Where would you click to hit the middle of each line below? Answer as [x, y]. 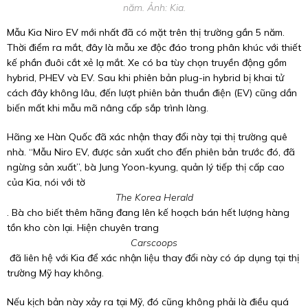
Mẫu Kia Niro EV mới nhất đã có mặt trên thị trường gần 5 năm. [146, 32]
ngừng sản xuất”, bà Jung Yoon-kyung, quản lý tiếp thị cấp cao [146, 167]
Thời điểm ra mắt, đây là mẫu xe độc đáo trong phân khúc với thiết [154, 47]
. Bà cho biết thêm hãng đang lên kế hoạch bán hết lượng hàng [148, 212]
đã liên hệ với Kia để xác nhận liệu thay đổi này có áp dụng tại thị [153, 258]
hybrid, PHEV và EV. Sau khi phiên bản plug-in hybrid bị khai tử [145, 78]
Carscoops [154, 243]
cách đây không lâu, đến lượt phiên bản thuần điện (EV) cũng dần [152, 93]
